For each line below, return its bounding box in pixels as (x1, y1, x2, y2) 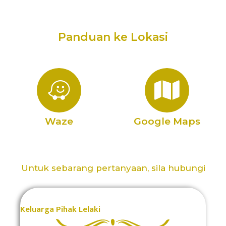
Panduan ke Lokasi (58, 30, 168, 44)
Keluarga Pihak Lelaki (20, 202, 101, 217)
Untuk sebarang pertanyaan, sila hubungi (21, 163, 205, 174)
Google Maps (134, 116, 200, 128)
